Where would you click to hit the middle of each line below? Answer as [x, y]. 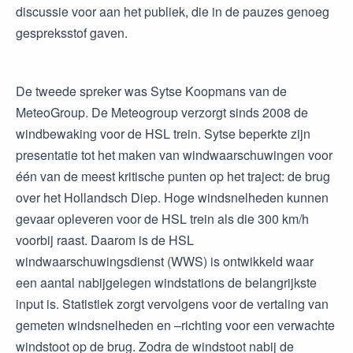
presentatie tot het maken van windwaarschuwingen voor [174, 155]
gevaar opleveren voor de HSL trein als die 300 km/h [162, 219]
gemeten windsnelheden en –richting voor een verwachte [175, 325]
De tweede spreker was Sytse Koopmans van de [151, 91]
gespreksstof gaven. [72, 33]
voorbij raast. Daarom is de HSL [105, 240]
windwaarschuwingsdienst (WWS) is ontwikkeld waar [165, 261]
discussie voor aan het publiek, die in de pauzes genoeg [173, 11]
